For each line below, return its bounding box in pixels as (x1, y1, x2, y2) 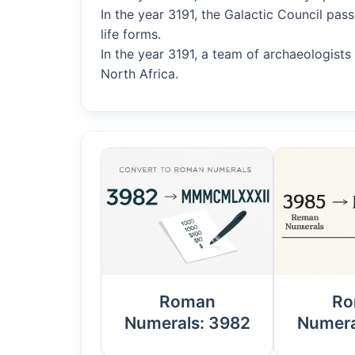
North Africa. (101, 65, 178, 82)
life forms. (101, 25, 161, 42)
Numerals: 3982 (124, 312, 250, 333)
